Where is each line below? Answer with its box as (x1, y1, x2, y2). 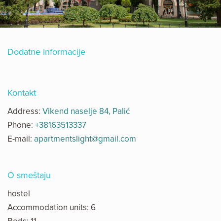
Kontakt (7, 87, 36, 99)
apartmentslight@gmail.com (34, 134, 136, 145)
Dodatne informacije (7, 46, 85, 58)
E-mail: (7, 134, 34, 145)
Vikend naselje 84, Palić (42, 106, 130, 117)
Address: (7, 106, 42, 117)
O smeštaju (7, 170, 51, 181)
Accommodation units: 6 (7, 202, 96, 213)
